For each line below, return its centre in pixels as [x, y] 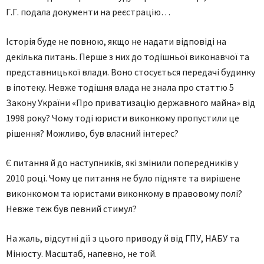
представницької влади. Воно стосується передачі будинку [131, 72]
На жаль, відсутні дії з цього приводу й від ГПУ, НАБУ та [123, 238]
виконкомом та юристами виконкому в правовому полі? [124, 193]
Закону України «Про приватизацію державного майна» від [131, 103]
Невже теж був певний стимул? [71, 209]
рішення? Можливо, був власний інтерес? [92, 133]
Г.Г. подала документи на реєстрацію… [88, 12]
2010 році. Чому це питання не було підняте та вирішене [123, 178]
